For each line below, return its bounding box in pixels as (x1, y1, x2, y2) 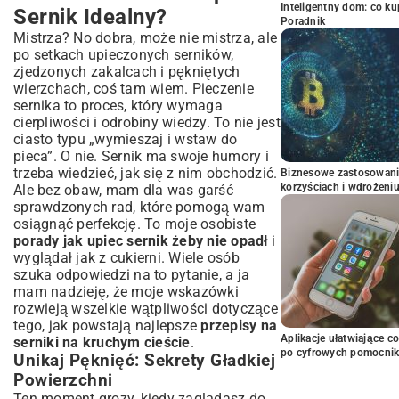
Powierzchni (13, 370, 113, 390)
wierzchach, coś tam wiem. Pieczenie (13, 80, 254, 97)
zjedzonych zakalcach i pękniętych (13, 63, 240, 80)
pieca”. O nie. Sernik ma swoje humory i (13, 148, 269, 165)
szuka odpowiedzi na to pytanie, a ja (13, 266, 249, 283)
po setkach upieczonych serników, (13, 46, 233, 63)
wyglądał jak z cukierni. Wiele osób (13, 249, 240, 266)
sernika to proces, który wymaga (13, 97, 223, 114)
